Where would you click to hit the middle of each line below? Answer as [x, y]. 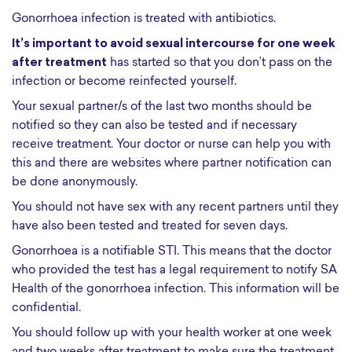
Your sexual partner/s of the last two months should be [162, 107]
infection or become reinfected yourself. [124, 82]
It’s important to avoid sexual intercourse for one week [174, 44]
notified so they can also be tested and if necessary [154, 126]
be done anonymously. [75, 183]
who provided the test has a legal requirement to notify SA [174, 271]
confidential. [46, 308]
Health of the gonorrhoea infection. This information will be [176, 290]
